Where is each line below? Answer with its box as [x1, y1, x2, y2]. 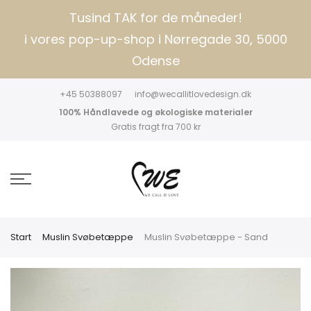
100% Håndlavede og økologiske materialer [58, 106, 253, 118]
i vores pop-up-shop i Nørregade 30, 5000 [24, 31, 287, 48]
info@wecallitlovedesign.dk [135, 88, 251, 101]
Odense [131, 52, 180, 69]
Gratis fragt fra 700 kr [110, 121, 201, 133]
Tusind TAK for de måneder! [69, 9, 242, 26]
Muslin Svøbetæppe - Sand [144, 230, 268, 244]
